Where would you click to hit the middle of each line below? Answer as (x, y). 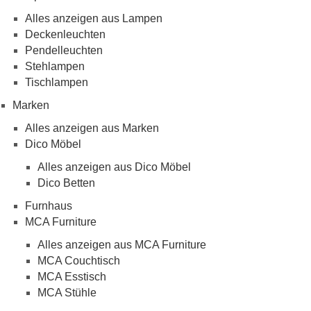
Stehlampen (55, 66)
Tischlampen (57, 82)
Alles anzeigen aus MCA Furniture (122, 244)
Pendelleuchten (64, 50)
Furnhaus (49, 205)
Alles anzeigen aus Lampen (94, 18)
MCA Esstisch (72, 276)
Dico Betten (66, 183)
